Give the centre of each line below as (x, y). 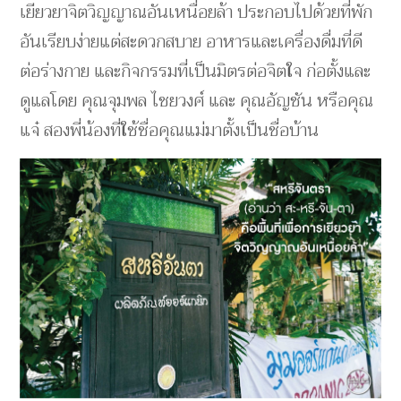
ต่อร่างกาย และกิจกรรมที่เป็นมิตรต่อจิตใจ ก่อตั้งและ (196, 71)
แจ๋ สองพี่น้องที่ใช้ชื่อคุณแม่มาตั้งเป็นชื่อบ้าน (170, 130)
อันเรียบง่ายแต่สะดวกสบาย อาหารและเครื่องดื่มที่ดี (192, 41)
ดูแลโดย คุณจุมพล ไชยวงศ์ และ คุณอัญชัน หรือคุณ (197, 100)
